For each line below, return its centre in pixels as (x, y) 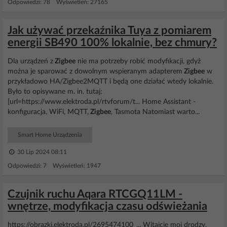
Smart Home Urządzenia (50, 135)
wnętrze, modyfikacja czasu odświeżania (107, 206)
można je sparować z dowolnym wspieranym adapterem (95, 71)
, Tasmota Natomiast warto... (155, 112)
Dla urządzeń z (30, 61)
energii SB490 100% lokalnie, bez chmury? (112, 43)
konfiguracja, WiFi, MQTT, (48, 112)
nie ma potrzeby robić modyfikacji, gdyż (138, 61)
